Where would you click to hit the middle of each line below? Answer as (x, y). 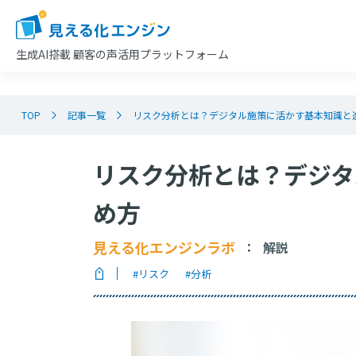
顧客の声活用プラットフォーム (151, 54)
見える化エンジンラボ (164, 247)
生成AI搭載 (44, 54)
